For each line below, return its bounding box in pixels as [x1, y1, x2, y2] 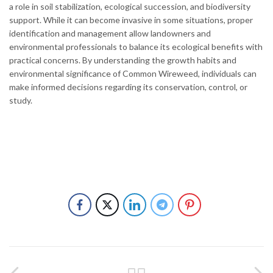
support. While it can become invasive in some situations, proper [9, 14, 253, 25]
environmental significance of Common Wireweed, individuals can [9, 68, 257, 79]
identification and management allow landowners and [9, 27, 211, 38]
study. [9, 94, 32, 105]
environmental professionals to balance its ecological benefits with [9, 41, 263, 52]
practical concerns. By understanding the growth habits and [9, 54, 236, 65]
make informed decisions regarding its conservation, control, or [9, 81, 247, 92]
